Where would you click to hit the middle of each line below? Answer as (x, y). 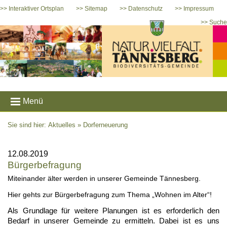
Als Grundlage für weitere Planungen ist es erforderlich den (113, 211)
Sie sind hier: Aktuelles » (45, 125)
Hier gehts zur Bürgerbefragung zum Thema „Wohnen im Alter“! (110, 195)
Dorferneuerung (105, 125)
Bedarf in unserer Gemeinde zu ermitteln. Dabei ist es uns (113, 221)
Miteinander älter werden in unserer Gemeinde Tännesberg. (104, 178)
